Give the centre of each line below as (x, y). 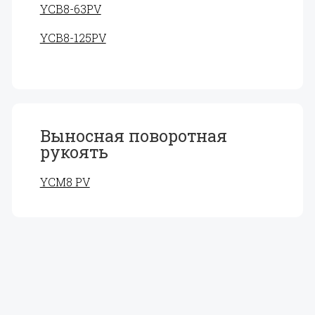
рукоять (74, 152)
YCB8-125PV (73, 38)
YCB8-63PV (70, 9)
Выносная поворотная (133, 136)
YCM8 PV (65, 182)
